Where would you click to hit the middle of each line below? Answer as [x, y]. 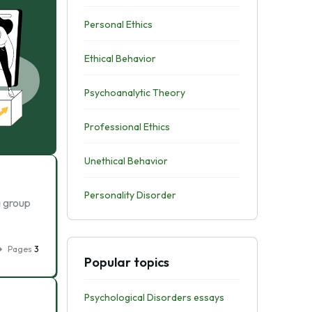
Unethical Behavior [126, 161]
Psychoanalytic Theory [134, 93]
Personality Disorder [130, 195]
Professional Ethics [127, 127]
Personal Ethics [118, 24]
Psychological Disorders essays [154, 297]
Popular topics [126, 262]
